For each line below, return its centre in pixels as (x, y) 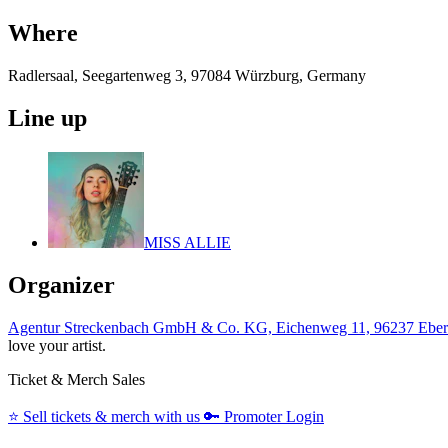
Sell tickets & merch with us (111, 416)
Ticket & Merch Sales (76, 379)
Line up (47, 118)
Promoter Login (274, 416)
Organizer (61, 285)
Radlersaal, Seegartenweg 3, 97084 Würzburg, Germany (187, 76)
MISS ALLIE (187, 243)
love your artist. (57, 345)
